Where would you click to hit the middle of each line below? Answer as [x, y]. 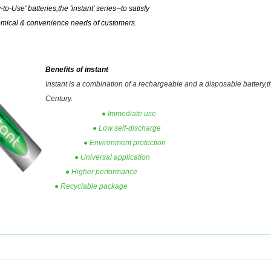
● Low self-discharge [103, 128]
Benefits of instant [77, 69]
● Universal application [98, 157]
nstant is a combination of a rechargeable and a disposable [145, 84]
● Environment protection [106, 143]
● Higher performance [92, 172]
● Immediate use [101, 114]
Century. [59, 98]
